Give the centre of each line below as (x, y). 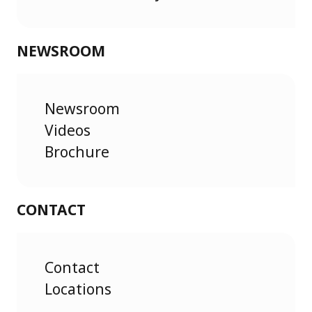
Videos (68, 130)
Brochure (77, 151)
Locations (78, 289)
